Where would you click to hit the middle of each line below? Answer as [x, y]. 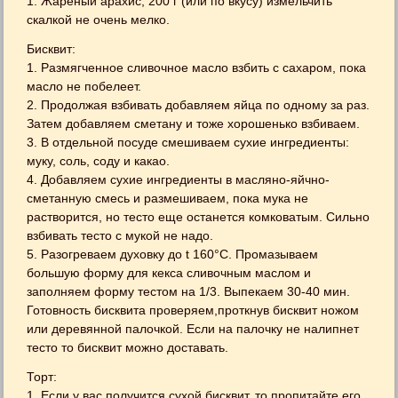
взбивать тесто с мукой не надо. [120, 235]
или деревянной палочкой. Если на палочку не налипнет [193, 328]
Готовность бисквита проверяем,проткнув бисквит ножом [193, 310]
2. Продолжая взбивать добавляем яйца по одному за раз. [199, 104]
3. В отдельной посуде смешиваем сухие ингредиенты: [188, 142]
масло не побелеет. [84, 86]
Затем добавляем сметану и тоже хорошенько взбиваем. [194, 123]
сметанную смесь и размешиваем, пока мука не [168, 198]
